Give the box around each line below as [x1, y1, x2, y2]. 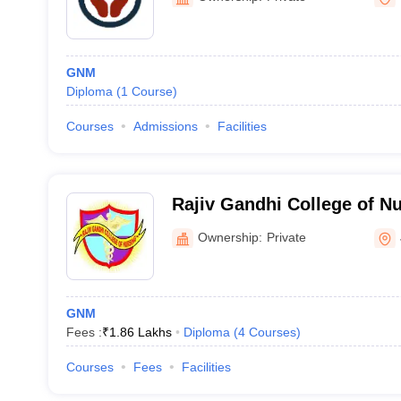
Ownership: [197, 229, 262, 244]
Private [266, 229, 306, 244]
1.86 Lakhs [108, 325, 172, 339]
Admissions [132, 119, 198, 133]
